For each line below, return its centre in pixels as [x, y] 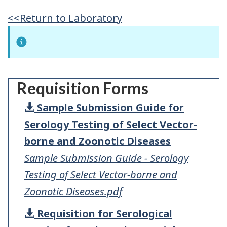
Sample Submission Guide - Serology [106, 158]
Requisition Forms [83, 88]
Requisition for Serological [105, 214]
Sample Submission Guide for [110, 107]
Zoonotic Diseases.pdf [73, 191]
